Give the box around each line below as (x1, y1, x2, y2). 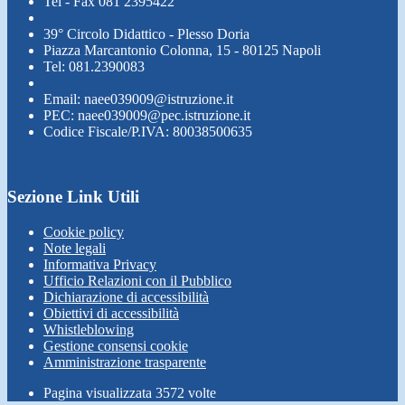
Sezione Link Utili (7, 187, 139, 207)
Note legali (43, 240, 106, 256)
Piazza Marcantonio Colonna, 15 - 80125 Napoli (43, 42, 321, 58)
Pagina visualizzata (43, 385, 155, 400)
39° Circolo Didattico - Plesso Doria (43, 25, 250, 42)
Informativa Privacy (43, 257, 156, 272)
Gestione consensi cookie (43, 338, 188, 353)
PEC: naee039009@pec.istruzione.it (43, 107, 250, 123)
